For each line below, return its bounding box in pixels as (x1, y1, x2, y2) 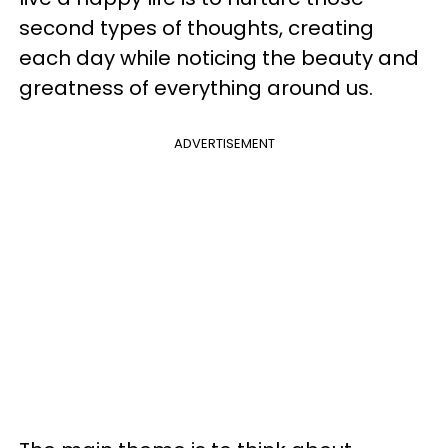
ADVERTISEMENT (173, 134, 275, 153)
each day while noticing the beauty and (19, 44, 419, 72)
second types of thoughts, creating (19, 14, 374, 42)
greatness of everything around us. (19, 74, 373, 102)
